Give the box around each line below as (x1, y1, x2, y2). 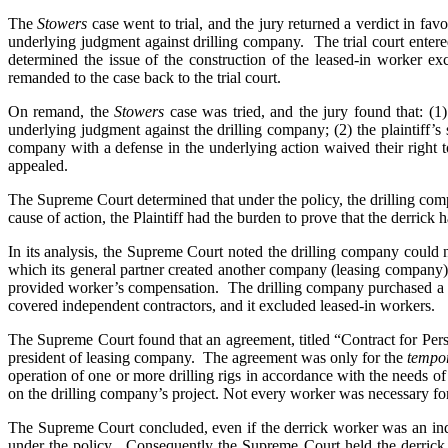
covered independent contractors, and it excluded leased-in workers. (8, 296, 439, 314)
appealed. (8, 156, 68, 174)
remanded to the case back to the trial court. (8, 68, 281, 86)
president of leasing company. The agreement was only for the (8, 348, 407, 366)
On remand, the (8, 102, 115, 120)
